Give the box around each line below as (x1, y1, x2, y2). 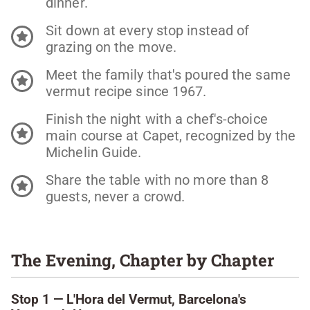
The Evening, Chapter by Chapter (11, 248, 274, 271)
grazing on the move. (46, 38, 177, 55)
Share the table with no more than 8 (46, 171, 269, 188)
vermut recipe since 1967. (46, 82, 207, 100)
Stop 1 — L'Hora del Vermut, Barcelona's (11, 291, 246, 307)
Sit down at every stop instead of (46, 21, 250, 39)
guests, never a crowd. (46, 188, 185, 205)
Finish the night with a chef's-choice (46, 110, 268, 127)
